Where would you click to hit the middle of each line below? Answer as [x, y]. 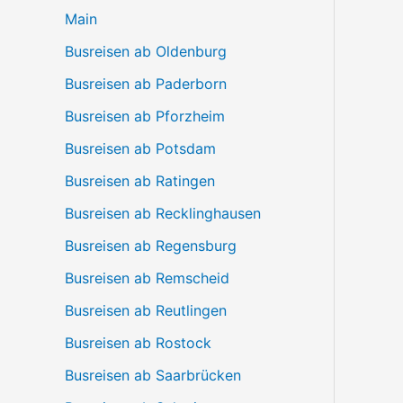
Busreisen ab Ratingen [140, 180]
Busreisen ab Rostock [138, 342]
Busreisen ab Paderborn [146, 83]
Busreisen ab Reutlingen [146, 310]
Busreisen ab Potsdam [140, 148]
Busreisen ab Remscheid [147, 278]
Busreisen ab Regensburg [151, 245]
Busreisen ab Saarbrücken [153, 375]
